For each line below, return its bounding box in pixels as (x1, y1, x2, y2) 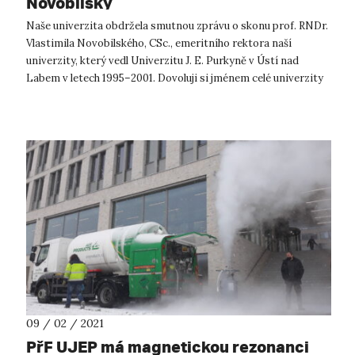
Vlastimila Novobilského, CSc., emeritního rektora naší (26, 36, 292, 50)
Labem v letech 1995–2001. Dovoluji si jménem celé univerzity (26, 71, 323, 85)
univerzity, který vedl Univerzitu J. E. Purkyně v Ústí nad (26, 53, 299, 67)
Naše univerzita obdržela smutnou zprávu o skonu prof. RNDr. (26, 18, 328, 32)
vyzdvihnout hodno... (26, 88, 127, 102)
